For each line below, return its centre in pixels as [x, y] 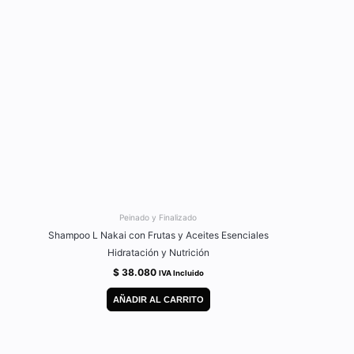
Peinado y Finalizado [158, 217]
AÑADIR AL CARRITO [158, 299]
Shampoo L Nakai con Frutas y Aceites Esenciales [158, 235]
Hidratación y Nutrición [158, 253]
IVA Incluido [181, 273]
